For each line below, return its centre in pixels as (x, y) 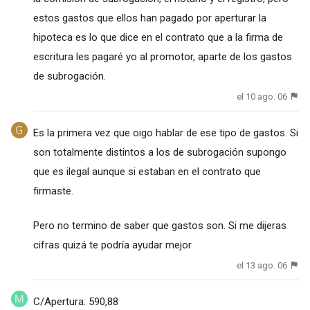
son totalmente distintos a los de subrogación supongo (159, 153)
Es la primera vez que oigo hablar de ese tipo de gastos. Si (165, 133)
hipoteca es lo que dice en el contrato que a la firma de (158, 37)
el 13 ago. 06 (262, 266)
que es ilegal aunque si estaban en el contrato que (147, 172)
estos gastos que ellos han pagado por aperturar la (149, 18)
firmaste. (53, 191)
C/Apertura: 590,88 (75, 302)
